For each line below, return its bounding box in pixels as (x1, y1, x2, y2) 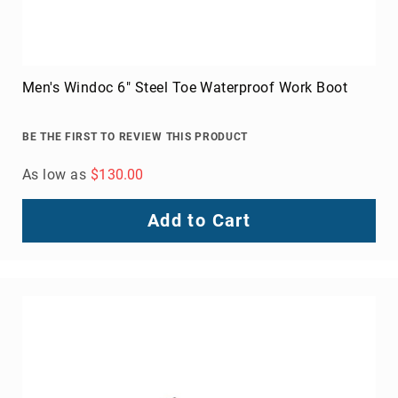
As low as (22, 165, 87, 183)
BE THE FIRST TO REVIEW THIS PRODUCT (22, 130, 249, 143)
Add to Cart (147, 209, 251, 231)
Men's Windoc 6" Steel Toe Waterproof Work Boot (22, 78, 348, 96)
